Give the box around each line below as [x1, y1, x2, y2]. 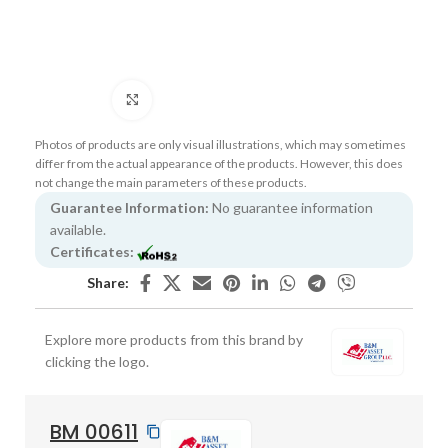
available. [50, 220, 106, 238]
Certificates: [50, 242, 134, 260]
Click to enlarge [152, 91, 248, 107]
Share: [87, 273, 129, 291]
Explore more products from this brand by [45, 330, 303, 348]
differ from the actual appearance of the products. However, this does [35, 155, 403, 171]
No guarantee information [209, 198, 373, 216]
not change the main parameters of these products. [35, 174, 307, 190]
